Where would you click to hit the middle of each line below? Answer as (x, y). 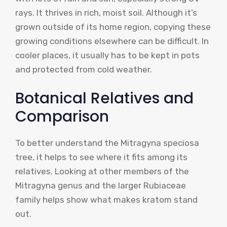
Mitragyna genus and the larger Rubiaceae (101, 186)
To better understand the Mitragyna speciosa (107, 143)
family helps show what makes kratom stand (106, 200)
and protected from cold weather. (84, 69)
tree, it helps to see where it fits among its (101, 157)
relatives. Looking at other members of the (102, 172)
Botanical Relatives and (104, 99)
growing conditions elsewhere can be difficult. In (112, 41)
